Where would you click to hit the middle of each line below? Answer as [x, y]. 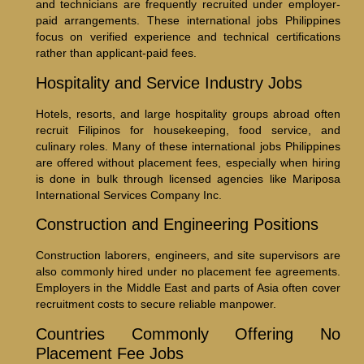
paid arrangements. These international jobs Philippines [188, 21]
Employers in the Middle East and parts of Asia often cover [188, 288]
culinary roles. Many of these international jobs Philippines [188, 146]
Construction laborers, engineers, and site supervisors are [188, 256]
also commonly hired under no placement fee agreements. [188, 272]
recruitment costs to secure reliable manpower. [156, 304]
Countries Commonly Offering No [188, 334]
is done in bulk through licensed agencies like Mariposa [188, 178]
